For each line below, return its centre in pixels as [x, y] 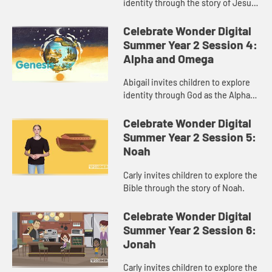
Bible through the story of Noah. [184, 188]
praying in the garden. [165, 15]
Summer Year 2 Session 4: [191, 44]
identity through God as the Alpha [187, 95]
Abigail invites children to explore [187, 83]
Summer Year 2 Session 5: [190, 137]
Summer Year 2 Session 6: [190, 229]
